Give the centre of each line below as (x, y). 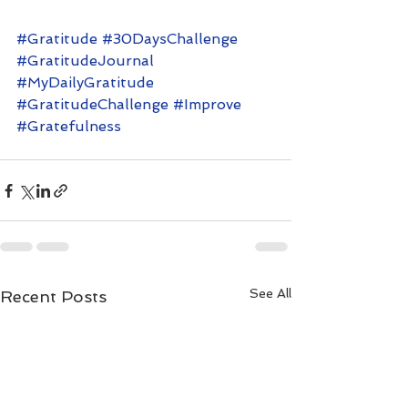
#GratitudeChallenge (92, 105)
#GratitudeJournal (85, 61)
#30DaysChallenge (170, 39)
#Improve (207, 105)
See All (270, 294)
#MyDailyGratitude (85, 83)
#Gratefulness (69, 127)
